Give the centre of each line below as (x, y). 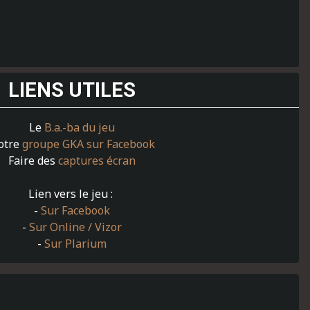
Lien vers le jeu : (72, 194)
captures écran (97, 161)
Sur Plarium (75, 244)
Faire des (33, 161)
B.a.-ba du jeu (80, 127)
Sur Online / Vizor (75, 227)
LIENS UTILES (72, 90)
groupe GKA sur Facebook (89, 144)
